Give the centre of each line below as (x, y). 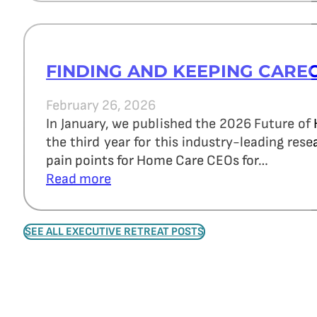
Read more (79, 179)
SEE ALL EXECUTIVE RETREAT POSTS (114, 232)
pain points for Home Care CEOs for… (157, 161)
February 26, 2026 (101, 106)
